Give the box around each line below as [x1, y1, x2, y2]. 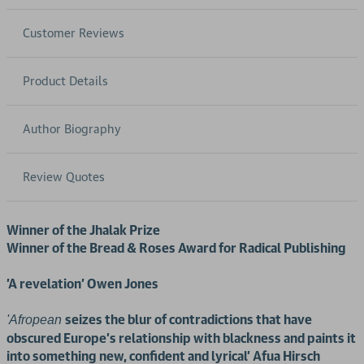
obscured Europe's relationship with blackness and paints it [6, 330, 356, 347]
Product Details [23, 73, 108, 89]
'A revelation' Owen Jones [6, 275, 158, 292]
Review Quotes [23, 169, 105, 185]
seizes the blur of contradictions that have [65, 311, 312, 328]
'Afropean [6, 313, 65, 327]
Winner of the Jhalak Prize [6, 222, 160, 239]
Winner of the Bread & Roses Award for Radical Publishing [6, 240, 346, 257]
